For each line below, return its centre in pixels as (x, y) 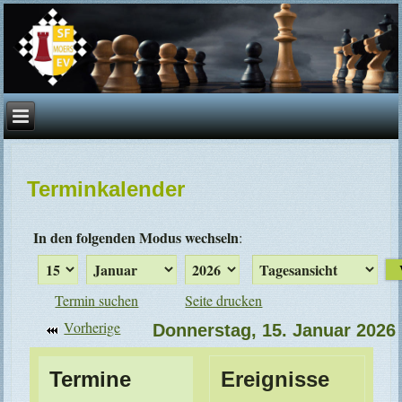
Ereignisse (275, 380)
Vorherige (92, 328)
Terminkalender (106, 189)
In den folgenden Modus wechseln (136, 238)
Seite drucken (224, 301)
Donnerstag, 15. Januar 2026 (275, 331)
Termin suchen (97, 301)
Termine (91, 380)
